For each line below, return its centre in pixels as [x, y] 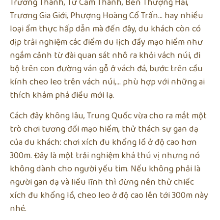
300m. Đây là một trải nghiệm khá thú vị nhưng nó [105, 155]
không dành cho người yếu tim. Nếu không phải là [105, 169]
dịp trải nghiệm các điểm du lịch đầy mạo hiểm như [106, 42]
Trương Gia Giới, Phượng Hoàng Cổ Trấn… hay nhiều [107, 16]
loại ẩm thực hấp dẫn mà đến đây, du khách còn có [105, 29]
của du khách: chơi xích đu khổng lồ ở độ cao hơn [103, 142]
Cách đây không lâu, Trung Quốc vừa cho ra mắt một [108, 116]
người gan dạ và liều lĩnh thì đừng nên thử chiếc [102, 182]
